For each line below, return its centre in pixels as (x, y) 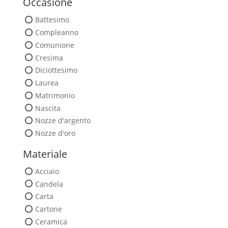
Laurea (47, 82)
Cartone (48, 209)
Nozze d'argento (63, 121)
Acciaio (47, 171)
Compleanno (56, 32)
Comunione (54, 45)
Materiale (45, 154)
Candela (49, 184)
